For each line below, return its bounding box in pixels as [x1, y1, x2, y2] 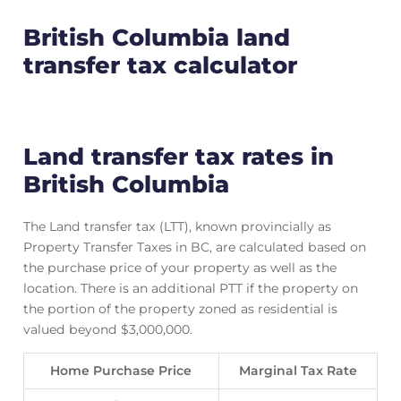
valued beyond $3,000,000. [22, 321, 192, 338]
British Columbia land [22, 22, 290, 51]
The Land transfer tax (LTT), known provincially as [22, 218, 331, 235]
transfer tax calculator [22, 50, 297, 79]
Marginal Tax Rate [238, 363, 357, 380]
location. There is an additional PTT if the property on [22, 280, 358, 297]
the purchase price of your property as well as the [22, 260, 337, 277]
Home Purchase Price [50, 363, 192, 380]
